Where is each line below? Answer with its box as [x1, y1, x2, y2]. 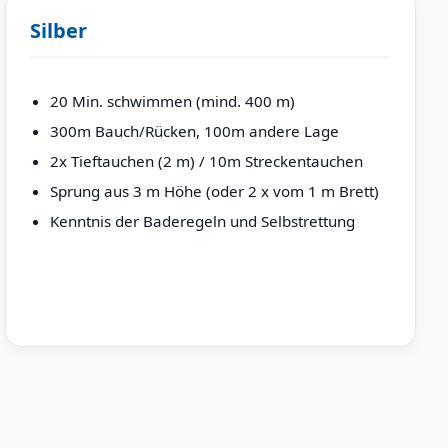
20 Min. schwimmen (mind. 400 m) [49, 91, 295, 112]
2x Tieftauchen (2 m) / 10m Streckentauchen [49, 151, 363, 172]
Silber [30, 16, 88, 44]
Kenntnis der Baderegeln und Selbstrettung [49, 211, 355, 232]
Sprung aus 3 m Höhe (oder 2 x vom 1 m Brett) [49, 181, 379, 202]
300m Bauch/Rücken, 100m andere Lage [49, 121, 339, 142]
